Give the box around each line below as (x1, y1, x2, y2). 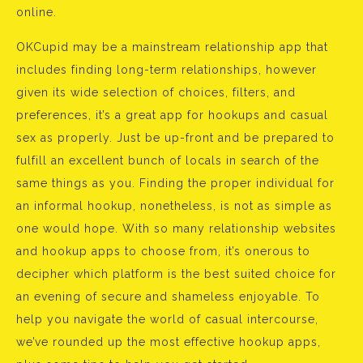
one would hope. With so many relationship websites (16, 222, 336, 235)
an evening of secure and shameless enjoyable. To (16, 290, 320, 303)
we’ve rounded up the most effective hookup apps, (16, 335, 321, 348)
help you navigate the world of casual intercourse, (16, 313, 318, 326)
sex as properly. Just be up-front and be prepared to (16, 131, 335, 144)
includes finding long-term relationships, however (16, 63, 317, 76)
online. (16, 6, 57, 19)
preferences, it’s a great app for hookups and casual (16, 109, 328, 122)
